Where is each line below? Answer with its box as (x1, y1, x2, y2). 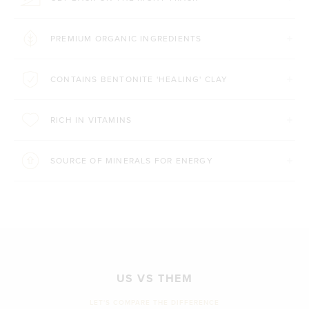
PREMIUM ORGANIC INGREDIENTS (50, 32, 202, 44)
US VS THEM (116, 270, 193, 286)
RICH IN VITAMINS (50, 113, 132, 126)
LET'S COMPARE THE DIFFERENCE (90, 297, 219, 308)
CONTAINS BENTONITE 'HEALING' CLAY (50, 72, 228, 85)
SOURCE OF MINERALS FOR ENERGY (50, 154, 213, 166)
